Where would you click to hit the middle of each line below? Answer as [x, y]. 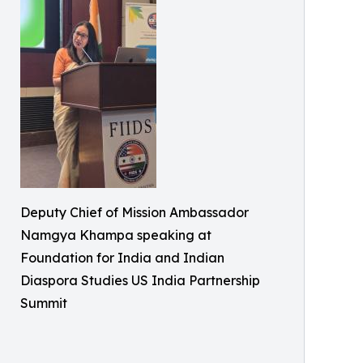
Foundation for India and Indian [122, 257]
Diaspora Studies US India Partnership [140, 280]
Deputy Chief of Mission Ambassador [135, 212]
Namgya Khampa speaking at [116, 235]
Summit [44, 303]
